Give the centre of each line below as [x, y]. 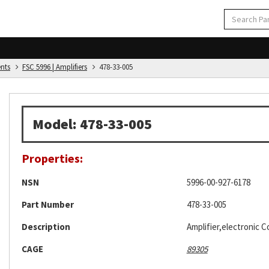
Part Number [48, 204]
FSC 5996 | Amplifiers [55, 67]
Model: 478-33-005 [92, 124]
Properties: [52, 158]
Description [46, 227]
